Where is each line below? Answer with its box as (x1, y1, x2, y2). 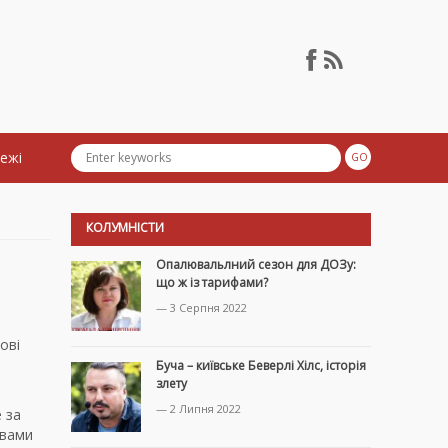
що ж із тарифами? (156, 274, 268, 292)
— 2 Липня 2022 (156, 401, 241, 417)
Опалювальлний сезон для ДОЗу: (156, 256, 356, 274)
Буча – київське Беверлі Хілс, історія (156, 357, 366, 375)
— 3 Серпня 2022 (156, 300, 247, 316)
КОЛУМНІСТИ (86, 219, 164, 237)
